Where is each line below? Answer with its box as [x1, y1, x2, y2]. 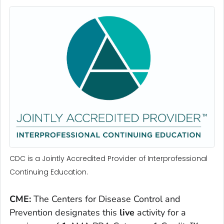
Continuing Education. [9, 167, 88, 177]
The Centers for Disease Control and [33, 193, 180, 205]
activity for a [134, 206, 186, 219]
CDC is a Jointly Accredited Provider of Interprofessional [9, 153, 207, 164]
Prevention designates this [9, 206, 119, 219]
